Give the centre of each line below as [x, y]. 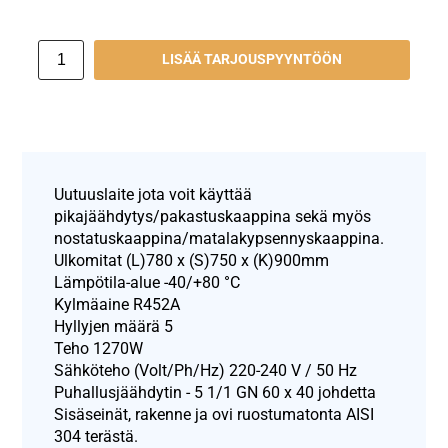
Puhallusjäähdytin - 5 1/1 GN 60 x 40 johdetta [215, 392]
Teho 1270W [99, 348]
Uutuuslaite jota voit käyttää [153, 194]
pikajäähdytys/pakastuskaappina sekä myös [213, 216]
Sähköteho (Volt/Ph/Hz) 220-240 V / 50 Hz [206, 370]
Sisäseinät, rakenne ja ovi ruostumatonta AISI [214, 414]
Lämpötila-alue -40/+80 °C [147, 282]
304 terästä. [96, 436]
